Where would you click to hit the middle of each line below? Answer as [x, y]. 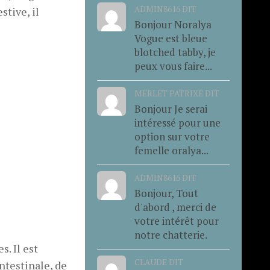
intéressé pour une [177, 122]
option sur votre [172, 136]
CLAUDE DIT [159, 262]
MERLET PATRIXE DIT [177, 93]
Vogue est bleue [171, 38]
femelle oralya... [171, 150]
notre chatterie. [171, 234]
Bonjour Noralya [173, 24]
